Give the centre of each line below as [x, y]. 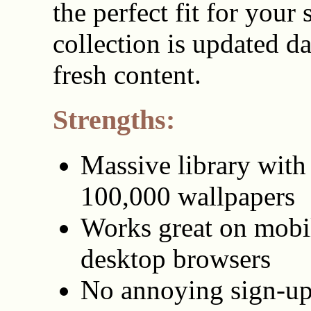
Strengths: [114, 120]
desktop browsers [175, 258]
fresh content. [127, 75]
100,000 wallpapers [187, 196]
